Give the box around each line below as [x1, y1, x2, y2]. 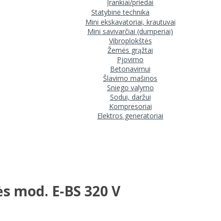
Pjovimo [117, 54, 144, 64]
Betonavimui [110, 64, 150, 74]
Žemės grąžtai [108, 45, 153, 55]
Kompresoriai [109, 101, 152, 111]
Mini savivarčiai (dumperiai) [87, 26, 173, 36]
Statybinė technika [91, 7, 149, 17]
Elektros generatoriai [97, 110, 163, 120]
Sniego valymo [107, 82, 154, 92]
